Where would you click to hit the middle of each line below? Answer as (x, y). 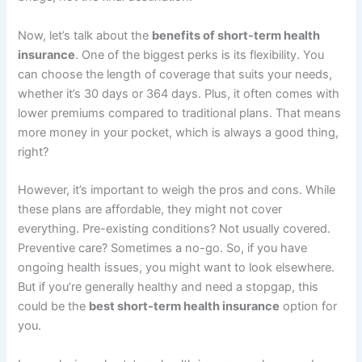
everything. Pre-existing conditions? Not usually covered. (175, 229)
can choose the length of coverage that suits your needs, (175, 74)
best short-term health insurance (185, 307)
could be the (54, 307)
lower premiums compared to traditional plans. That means (180, 113)
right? (34, 152)
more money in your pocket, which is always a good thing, (179, 132)
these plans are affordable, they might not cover (150, 210)
